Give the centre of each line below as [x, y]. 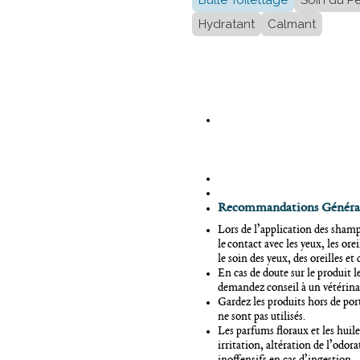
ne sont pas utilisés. [262, 317]
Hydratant [227, 25]
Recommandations [268, 209]
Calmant [292, 25]
